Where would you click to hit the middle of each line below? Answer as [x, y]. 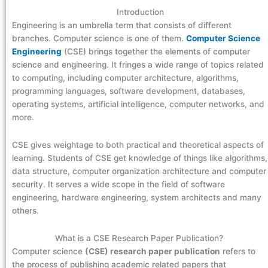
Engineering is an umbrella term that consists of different [122, 25]
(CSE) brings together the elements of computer [156, 52]
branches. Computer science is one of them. [99, 39]
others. [27, 211]
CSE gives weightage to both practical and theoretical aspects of [138, 145]
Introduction [140, 12]
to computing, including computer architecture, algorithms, [125, 78]
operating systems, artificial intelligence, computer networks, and [138, 104]
